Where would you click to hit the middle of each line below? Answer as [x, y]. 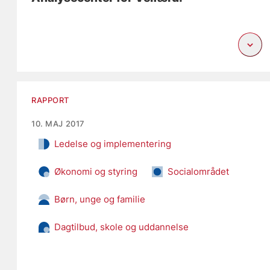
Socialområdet [199, 171]
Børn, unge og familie [100, 199]
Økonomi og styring [96, 171]
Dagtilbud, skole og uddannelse [122, 227]
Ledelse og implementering [113, 143]
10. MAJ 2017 [58, 123]
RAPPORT [51, 100]
